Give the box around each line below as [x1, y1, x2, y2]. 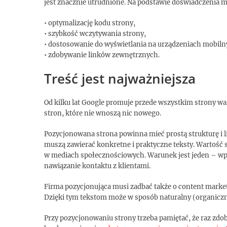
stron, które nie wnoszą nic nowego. [44, 108, 161, 118]
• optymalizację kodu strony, [44, 18, 135, 27]
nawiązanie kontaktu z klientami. [44, 161, 150, 170]
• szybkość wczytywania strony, [44, 29, 146, 38]
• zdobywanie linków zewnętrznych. [44, 50, 160, 59]
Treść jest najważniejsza [44, 69, 196, 88]
